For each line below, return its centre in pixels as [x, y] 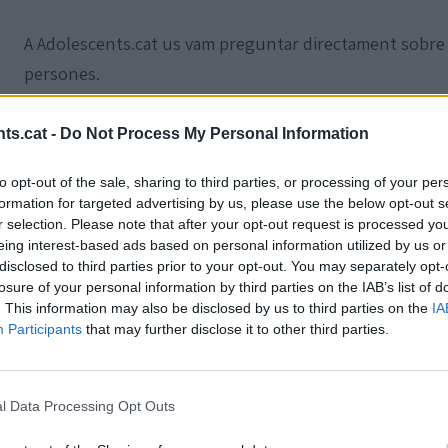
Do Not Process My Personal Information [214, 133]
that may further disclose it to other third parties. [235, 328]
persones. [62, 72]
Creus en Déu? [80, 132]
